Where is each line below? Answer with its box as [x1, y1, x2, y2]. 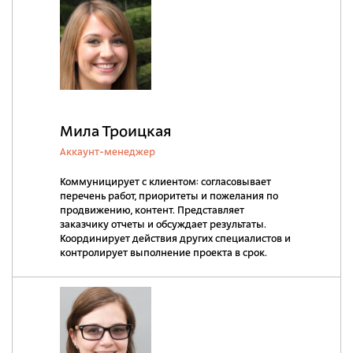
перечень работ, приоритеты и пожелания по [60, 191, 278, 202]
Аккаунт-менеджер [60, 147, 155, 158]
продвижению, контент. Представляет [60, 206, 244, 216]
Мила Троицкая [60, 124, 172, 140]
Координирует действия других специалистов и [60, 234, 291, 244]
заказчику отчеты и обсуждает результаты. [60, 220, 266, 230]
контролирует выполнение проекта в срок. [60, 248, 267, 258]
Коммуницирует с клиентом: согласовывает [60, 177, 271, 188]
